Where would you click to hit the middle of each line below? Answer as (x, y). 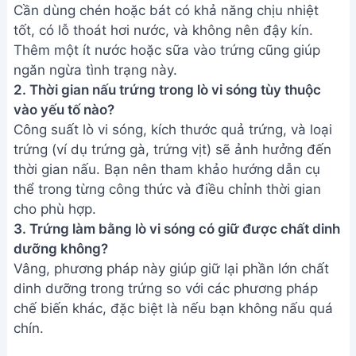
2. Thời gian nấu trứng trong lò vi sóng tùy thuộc (167, 30)
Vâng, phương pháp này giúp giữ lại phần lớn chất (171, 209)
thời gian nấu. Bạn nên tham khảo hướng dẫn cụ (167, 110)
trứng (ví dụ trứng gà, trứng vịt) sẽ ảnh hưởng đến (172, 90)
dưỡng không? (61, 189)
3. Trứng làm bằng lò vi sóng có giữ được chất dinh (177, 169)
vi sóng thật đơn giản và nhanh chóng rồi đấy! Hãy (174, 328)
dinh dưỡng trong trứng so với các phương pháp (166, 229)
